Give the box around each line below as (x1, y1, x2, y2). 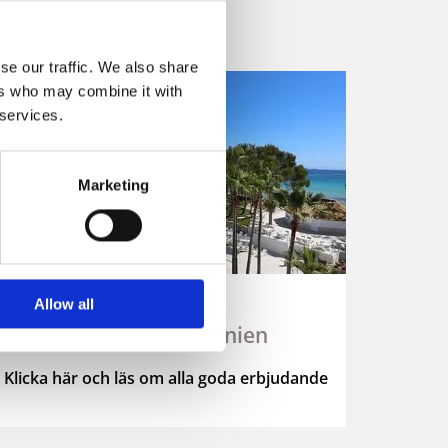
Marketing (78, 176, 149, 194)
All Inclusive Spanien (63, 321, 268, 350)
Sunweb (125, 275, 206, 304)
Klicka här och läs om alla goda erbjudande (3, 367, 328, 390)
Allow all (33, 295, 94, 313)
